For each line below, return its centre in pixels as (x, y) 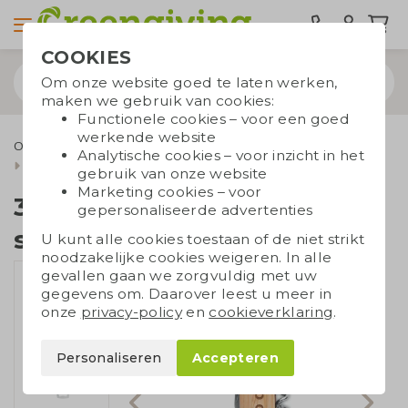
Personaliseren (109, 358)
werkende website (147, 137)
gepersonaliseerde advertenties (195, 210)
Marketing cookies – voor (170, 192)
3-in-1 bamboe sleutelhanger (113, 165)
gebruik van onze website (173, 173)
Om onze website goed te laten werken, (189, 82)
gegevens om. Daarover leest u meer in (187, 294)
